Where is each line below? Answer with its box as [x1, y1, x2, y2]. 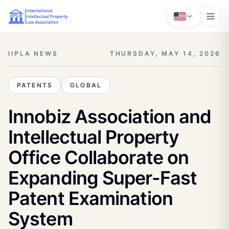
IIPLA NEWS [8, 50, 58, 57]
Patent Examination [8, 187, 173, 210]
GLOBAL [70, 81, 102, 89]
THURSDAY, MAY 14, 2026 [109, 50, 221, 57]
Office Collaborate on [8, 146, 189, 169]
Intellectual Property [8, 126, 179, 148]
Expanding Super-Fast [8, 167, 197, 189]
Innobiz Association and [8, 105, 212, 128]
